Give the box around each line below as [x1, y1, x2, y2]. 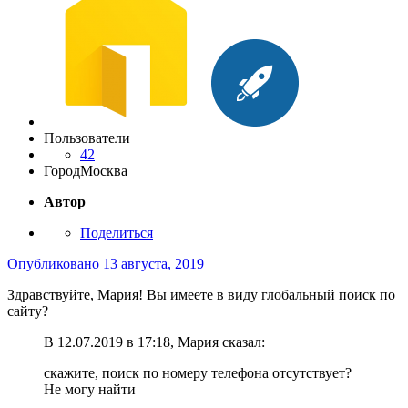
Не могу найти [44, 382, 136, 398]
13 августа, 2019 [103, 256, 204, 272]
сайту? [7, 303, 52, 320]
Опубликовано [7, 256, 103, 272]
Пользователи [44, 130, 130, 147]
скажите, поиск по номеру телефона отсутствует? [44, 365, 352, 382]
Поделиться [80, 225, 153, 241]
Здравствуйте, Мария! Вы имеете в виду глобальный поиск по [7, 287, 395, 303]
